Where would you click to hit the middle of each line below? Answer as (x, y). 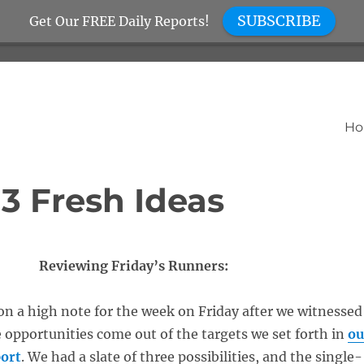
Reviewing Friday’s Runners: (134, 266)
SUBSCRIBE (279, 21)
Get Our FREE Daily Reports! (119, 21)
